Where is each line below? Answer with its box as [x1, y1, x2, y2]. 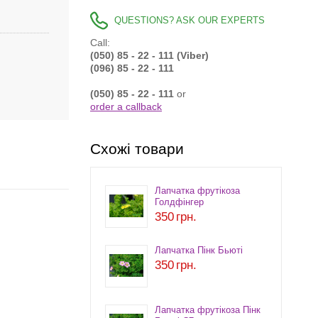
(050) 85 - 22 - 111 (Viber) [90, 50, 209, 62]
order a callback [90, 101, 162, 113]
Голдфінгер [155, 197, 204, 208]
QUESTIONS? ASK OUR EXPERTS [114, 16, 265, 26]
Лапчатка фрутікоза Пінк [155, 305, 261, 316]
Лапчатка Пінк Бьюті [155, 246, 243, 256]
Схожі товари [90, 141, 184, 158]
